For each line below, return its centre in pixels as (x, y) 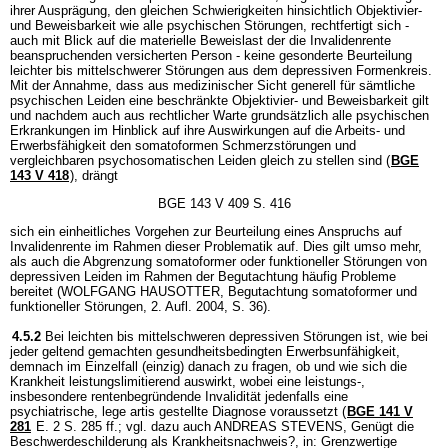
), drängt (94, 175)
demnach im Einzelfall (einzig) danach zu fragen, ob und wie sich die (208, 366)
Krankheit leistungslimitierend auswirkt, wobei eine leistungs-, (187, 381)
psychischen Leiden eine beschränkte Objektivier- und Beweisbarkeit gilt (219, 100)
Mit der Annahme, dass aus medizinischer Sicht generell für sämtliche (212, 85)
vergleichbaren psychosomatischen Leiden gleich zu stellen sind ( (200, 160)
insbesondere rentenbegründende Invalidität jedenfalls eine (179, 396)
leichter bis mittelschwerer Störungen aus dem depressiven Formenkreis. (221, 70)
